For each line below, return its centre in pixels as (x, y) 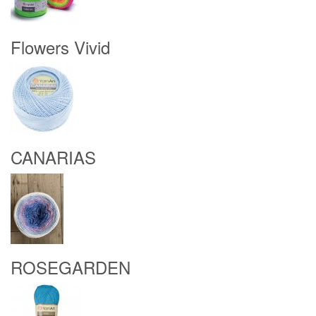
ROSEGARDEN (71, 267)
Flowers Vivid (60, 47)
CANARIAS (53, 157)
